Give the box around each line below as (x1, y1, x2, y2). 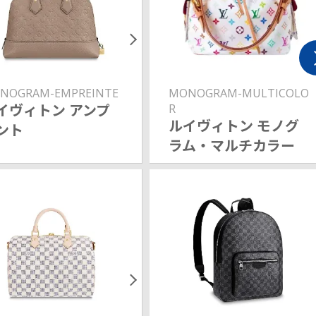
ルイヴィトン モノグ (168, 116, 299, 135)
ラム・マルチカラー (168, 135, 295, 155)
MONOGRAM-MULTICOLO (168, 85, 309, 101)
